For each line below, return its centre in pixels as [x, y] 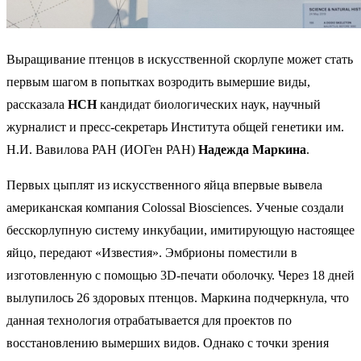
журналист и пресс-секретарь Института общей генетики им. [175, 127]
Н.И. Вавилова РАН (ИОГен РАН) [102, 149]
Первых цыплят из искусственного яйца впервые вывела [164, 185]
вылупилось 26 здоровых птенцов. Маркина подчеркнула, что [178, 298]
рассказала [37, 104]
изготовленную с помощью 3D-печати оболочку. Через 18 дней [180, 275]
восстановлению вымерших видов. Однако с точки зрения [168, 343]
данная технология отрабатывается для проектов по [149, 320]
